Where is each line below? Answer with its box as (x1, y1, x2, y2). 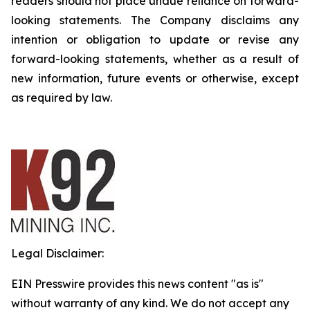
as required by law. (11, 91, 112, 104)
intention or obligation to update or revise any (11, 33, 299, 46)
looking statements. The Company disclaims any (11, 13, 299, 27)
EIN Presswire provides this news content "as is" (11, 277, 264, 291)
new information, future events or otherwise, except (11, 71, 299, 85)
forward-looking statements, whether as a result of (11, 52, 299, 66)
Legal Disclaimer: (11, 246, 104, 260)
